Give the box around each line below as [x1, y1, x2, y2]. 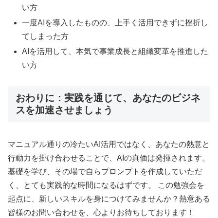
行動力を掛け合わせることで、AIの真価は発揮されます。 [8, 154, 210, 163]
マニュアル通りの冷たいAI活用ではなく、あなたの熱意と [8, 140, 210, 149]
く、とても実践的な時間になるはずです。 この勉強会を [8, 181, 204, 190]
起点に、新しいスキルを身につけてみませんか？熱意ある [8, 195, 210, 203]
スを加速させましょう [16, 104, 113, 115]
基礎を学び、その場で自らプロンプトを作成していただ [8, 167, 202, 176]
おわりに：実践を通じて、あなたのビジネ [16, 92, 200, 103]
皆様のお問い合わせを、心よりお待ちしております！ [8, 208, 195, 217]
